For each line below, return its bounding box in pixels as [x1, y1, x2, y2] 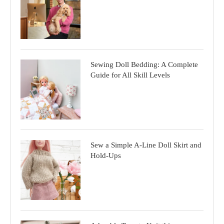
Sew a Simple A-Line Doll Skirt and [90, 140, 201, 149]
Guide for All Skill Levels [90, 70, 170, 79]
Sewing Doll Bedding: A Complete [90, 60, 198, 68]
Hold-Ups [90, 151, 121, 159]
